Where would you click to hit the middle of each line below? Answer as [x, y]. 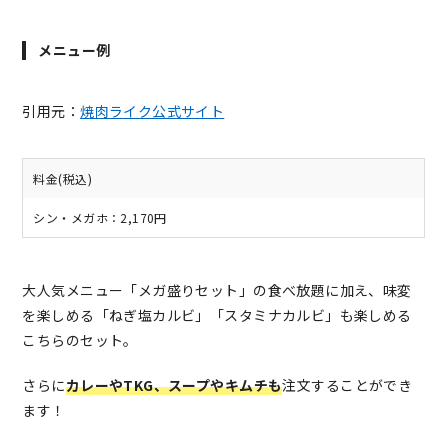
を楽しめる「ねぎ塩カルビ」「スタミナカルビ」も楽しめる [217, 314]
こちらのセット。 [80, 339]
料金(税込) [62, 178]
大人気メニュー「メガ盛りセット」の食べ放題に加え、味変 [217, 289]
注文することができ [347, 384]
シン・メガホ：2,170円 [100, 217]
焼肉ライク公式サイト [152, 110]
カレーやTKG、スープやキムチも [174, 384]
